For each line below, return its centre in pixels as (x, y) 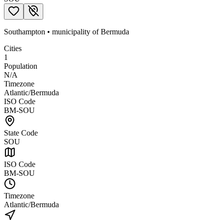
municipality (71, 31)
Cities (13, 48)
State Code (21, 133)
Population (21, 66)
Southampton (25, 31)
